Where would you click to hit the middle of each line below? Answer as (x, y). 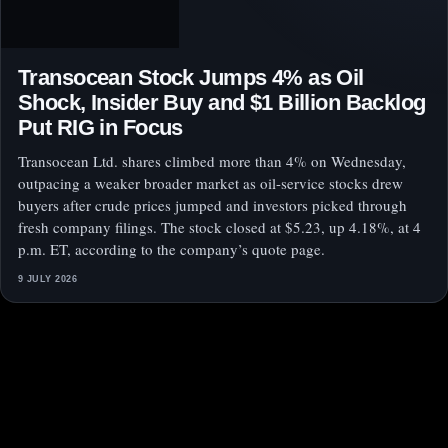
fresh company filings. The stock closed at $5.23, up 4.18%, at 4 (219, 227)
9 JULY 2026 (48, 279)
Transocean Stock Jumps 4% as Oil (191, 78)
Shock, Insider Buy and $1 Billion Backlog (222, 103)
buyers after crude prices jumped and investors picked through (212, 205)
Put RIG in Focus (100, 128)
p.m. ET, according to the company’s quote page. (171, 249)
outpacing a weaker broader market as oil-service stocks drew (210, 183)
